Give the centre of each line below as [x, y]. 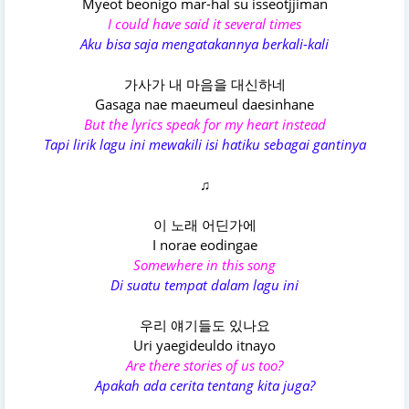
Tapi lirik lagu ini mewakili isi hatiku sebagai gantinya [204, 145]
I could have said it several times [204, 24]
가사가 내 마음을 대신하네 [204, 84]
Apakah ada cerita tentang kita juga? [204, 386]
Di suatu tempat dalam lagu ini [204, 285]
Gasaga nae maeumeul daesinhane [204, 105]
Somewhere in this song [204, 265]
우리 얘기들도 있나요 [204, 325]
